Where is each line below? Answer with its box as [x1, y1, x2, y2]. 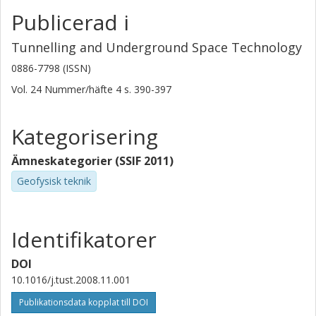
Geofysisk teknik [17, 174, 91, 188]
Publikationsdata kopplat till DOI [19, 296, 148, 308]
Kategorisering [11, 122, 158, 151]
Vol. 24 [11, 83, 44, 96]
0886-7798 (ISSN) [11, 61, 91, 75]
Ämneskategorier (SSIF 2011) [11, 153, 174, 169]
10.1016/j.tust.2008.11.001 [11, 272, 130, 286]
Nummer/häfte [44, 83, 113, 96]
